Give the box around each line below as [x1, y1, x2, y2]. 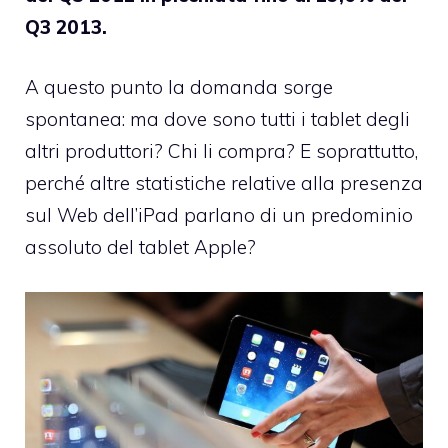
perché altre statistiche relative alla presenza [25, 171, 423, 196]
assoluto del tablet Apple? [25, 235, 256, 260]
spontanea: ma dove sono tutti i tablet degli [25, 107, 410, 132]
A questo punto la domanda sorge [25, 75, 333, 100]
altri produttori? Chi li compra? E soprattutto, [25, 139, 418, 164]
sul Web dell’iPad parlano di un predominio [25, 203, 413, 228]
